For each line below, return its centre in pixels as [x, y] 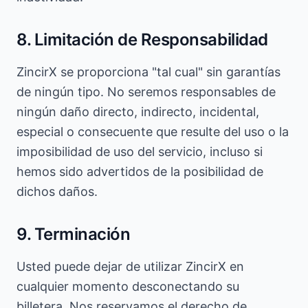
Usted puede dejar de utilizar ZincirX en [130, 266]
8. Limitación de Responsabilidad [142, 40]
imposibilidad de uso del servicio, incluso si [140, 152]
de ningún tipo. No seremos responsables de [146, 92]
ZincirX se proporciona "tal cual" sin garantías [148, 72]
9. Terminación [74, 234]
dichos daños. [57, 191]
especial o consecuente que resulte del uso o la [153, 132]
